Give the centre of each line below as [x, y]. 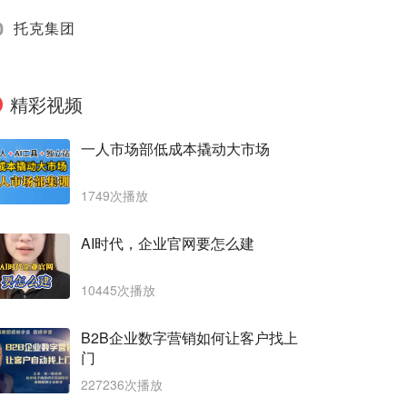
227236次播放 [122, 384]
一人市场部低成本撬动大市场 [175, 149]
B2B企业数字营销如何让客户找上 [189, 338]
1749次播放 [114, 195]
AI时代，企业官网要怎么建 [168, 243]
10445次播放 [118, 290]
